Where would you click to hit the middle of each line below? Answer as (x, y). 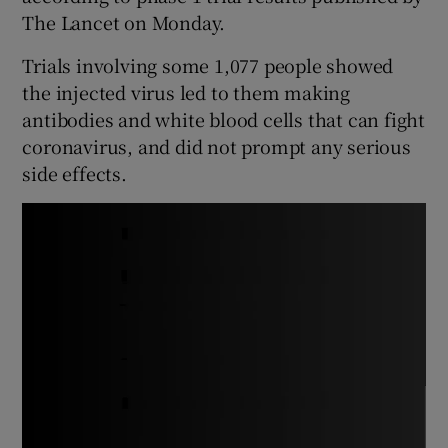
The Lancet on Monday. (124, 21)
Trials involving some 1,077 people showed (208, 64)
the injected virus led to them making (186, 91)
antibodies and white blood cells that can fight (224, 118)
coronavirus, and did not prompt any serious (216, 145)
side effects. (74, 172)
